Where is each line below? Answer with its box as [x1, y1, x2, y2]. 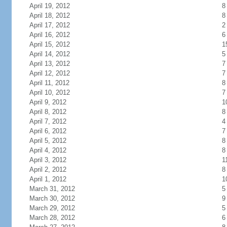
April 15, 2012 [29, 41, 70, 48]
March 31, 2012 [29, 185, 75, 193]
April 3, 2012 [29, 156, 66, 164]
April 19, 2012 [29, 2, 70, 10]
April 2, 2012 [29, 166, 66, 173]
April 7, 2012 [29, 118, 66, 125]
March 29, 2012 [29, 204, 75, 212]
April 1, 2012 [29, 175, 66, 183]
